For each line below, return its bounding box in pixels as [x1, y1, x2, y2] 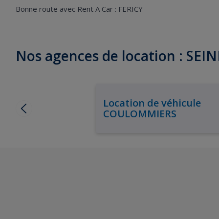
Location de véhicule [103, 96, 201, 109]
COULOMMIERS [103, 107, 176, 120]
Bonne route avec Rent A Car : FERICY [16, 4, 143, 14]
